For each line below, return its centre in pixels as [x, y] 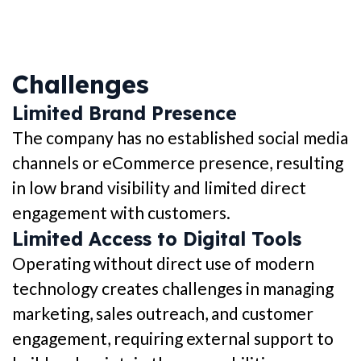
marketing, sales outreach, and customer [163, 313]
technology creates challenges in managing [173, 288]
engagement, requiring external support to [173, 338]
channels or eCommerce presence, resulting [178, 163]
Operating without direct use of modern [163, 263]
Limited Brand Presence [124, 114]
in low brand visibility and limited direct [159, 188]
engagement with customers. [121, 213]
